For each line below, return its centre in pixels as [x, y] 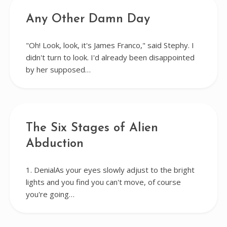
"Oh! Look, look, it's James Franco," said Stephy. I [110, 45]
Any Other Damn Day [88, 19]
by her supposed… [58, 69]
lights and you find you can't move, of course [103, 182]
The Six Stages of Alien [92, 128]
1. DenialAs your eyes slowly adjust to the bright [110, 170]
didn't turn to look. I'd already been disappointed [110, 57]
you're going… [50, 194]
